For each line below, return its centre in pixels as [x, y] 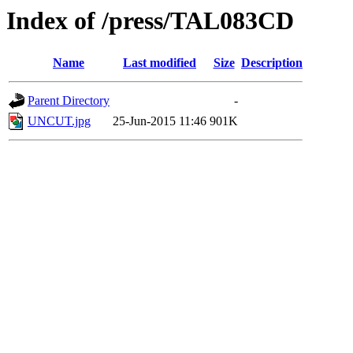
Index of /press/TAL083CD [150, 20]
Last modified [160, 63]
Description [272, 63]
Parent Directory [69, 101]
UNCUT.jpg [59, 121]
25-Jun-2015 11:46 [160, 121]
